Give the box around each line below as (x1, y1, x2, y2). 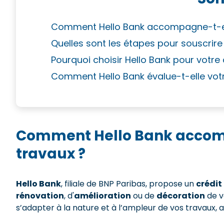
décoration (156, 190, 205, 201)
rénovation (16, 190, 64, 201)
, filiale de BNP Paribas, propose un (61, 178, 196, 189)
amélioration (74, 190, 131, 201)
